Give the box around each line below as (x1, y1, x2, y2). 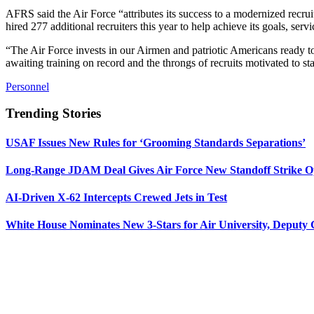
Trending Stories (6, 106, 101, 121)
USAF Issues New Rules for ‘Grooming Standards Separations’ (6, 136, 306, 149)
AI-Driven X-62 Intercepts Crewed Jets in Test (6, 191, 227, 204)
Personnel (6, 80, 49, 93)
